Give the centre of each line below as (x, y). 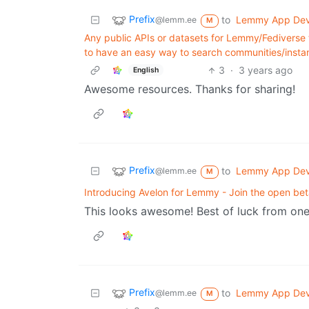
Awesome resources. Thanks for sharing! (190, 89)
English (146, 70)
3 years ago (265, 70)
